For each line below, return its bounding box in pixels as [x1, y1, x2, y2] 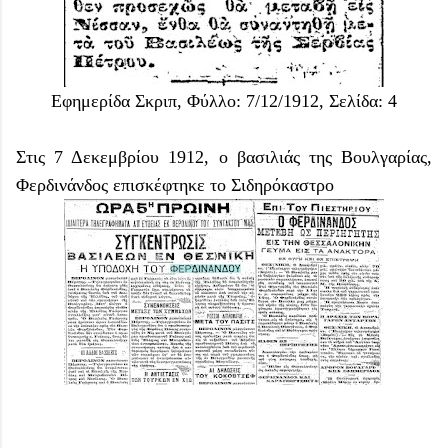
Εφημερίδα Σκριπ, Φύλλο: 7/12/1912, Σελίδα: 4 [51, 90, 397, 111]
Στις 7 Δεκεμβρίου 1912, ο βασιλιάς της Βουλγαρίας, [16, 146, 432, 167]
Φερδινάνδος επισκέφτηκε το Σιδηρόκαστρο [16, 174, 334, 195]
